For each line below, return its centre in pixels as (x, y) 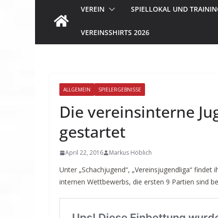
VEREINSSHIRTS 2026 (115, 33)
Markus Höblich (130, 153)
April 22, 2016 (84, 153)
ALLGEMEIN (77, 90)
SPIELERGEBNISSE (120, 90)
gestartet (92, 132)
